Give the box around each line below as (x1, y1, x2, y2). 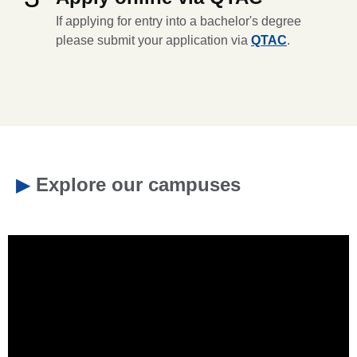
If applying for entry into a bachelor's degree (56, 14, 301, 28)
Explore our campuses (36, 173, 241, 195)
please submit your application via (56, 33, 251, 47)
